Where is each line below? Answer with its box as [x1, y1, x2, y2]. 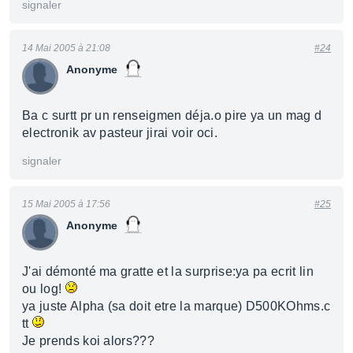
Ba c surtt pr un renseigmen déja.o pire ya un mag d [22, 109, 322, 122]
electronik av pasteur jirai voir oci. [22, 126, 217, 139]
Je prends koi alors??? [22, 334, 155, 347]
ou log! [22, 282, 65, 295]
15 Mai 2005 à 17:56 [22, 199, 110, 210]
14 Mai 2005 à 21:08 [22, 43, 110, 54]
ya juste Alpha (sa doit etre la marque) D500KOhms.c [22, 299, 331, 313]
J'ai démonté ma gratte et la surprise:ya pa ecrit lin [22, 265, 314, 278]
